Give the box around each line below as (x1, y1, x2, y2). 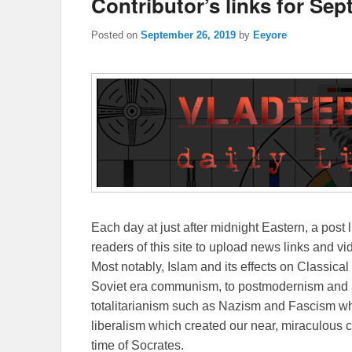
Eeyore (253, 28, 287, 41)
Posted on (91, 28, 141, 41)
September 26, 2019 (141, 28, 236, 41)
